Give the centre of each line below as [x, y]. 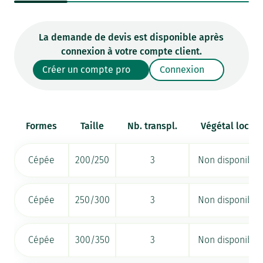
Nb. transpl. [153, 126]
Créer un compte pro [87, 70]
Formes [42, 126]
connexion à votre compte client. [131, 52]
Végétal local [229, 126]
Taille [92, 126]
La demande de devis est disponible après [131, 38]
